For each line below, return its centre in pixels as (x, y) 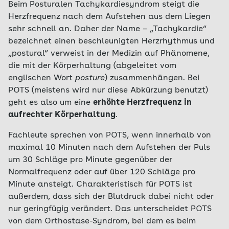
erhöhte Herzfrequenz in (142, 103)
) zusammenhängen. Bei (152, 78)
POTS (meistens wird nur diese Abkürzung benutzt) (108, 90)
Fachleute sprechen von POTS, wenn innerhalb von (110, 135)
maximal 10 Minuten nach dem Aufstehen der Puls (109, 148)
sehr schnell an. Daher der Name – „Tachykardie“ (107, 29)
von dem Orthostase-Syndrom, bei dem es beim (102, 221)
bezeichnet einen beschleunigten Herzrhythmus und (111, 41)
